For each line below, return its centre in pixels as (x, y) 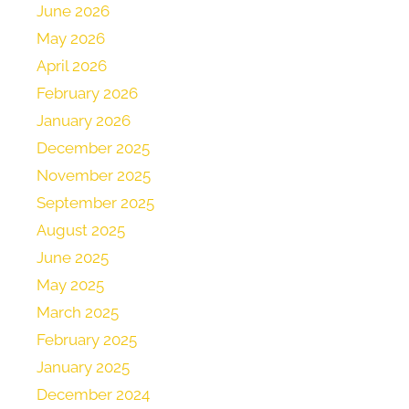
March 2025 (78, 313)
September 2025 (95, 203)
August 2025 (81, 231)
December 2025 (93, 148)
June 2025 (73, 258)
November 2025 (94, 176)
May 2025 (70, 285)
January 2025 (83, 367)
